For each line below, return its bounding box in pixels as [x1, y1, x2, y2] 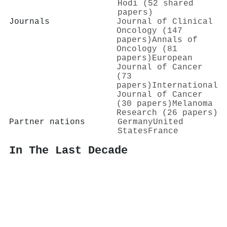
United [153, 117, 183, 127]
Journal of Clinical [117, 17, 213, 26]
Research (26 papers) [117, 108, 218, 118]
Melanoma [172, 99, 213, 108]
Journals [9, 17, 50, 26]
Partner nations [9, 117, 85, 127]
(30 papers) [117, 99, 172, 108]
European [152, 53, 193, 63]
